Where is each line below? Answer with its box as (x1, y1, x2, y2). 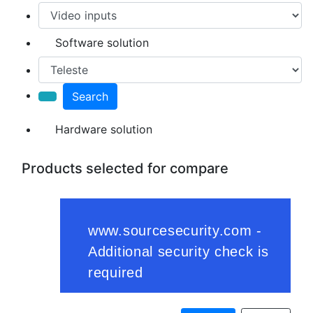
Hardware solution (55, 122, 152, 136)
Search (72, 89, 108, 103)
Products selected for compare (22, 159, 228, 177)
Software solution (55, 35, 149, 50)
